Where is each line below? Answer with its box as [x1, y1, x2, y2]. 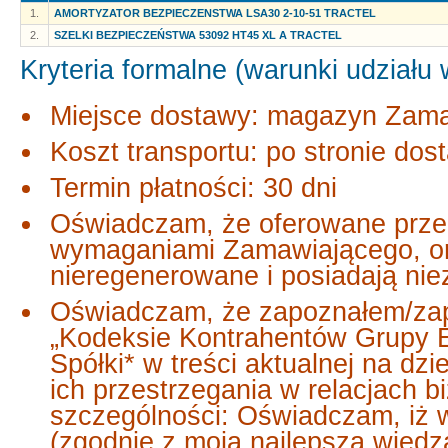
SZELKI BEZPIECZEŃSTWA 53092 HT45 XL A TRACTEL [54, 29, 342, 41]
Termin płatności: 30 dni [50, 173, 337, 203]
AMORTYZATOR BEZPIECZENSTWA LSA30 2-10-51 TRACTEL [54, 7, 376, 19]
